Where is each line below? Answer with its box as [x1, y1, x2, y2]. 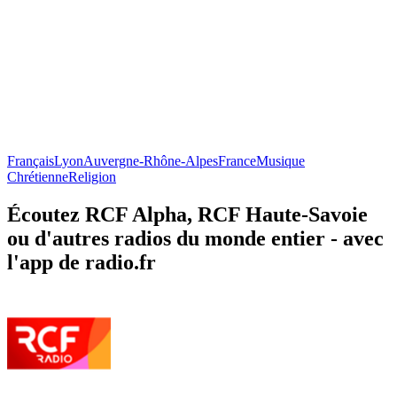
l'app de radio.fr [7, 250, 156, 274]
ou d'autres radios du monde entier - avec [7, 226, 384, 250]
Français [7, 152, 54, 168]
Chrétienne [7, 168, 68, 184]
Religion [68, 168, 116, 184]
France [218, 152, 256, 168]
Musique [256, 152, 305, 168]
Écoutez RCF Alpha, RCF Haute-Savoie [7, 202, 368, 226]
